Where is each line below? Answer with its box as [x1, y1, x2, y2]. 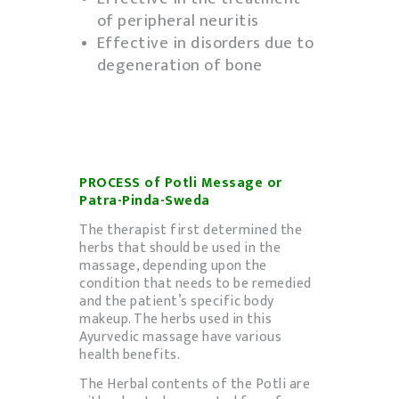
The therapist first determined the [79, 218, 302, 242]
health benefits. [79, 343, 180, 367]
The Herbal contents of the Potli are [79, 372, 310, 396]
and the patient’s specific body [79, 289, 274, 313]
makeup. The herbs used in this [79, 307, 272, 331]
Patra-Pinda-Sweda [79, 189, 210, 213]
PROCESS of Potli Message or [79, 171, 282, 195]
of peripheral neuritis [96, 7, 259, 36]
